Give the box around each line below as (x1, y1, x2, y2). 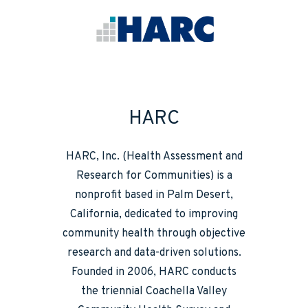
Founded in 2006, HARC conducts (71, 265, 236, 279)
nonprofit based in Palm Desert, (75, 188, 233, 202)
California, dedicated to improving (70, 207, 238, 221)
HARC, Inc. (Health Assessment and (65, 149, 243, 164)
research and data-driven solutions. (67, 245, 241, 260)
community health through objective (63, 226, 245, 241)
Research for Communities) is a (76, 168, 232, 183)
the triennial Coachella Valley (81, 284, 227, 298)
